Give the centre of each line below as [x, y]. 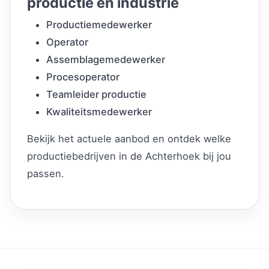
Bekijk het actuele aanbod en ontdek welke [129, 138]
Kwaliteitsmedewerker [99, 111]
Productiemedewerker [99, 24]
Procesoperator [83, 77]
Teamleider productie [96, 94]
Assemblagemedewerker [106, 59]
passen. [46, 173]
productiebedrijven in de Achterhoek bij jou [129, 156]
